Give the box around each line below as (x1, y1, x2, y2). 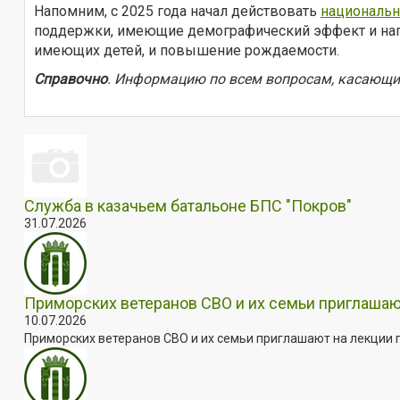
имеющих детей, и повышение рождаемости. (34, 41, 339, 59)
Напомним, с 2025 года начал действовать (34, 2, 321, 20)
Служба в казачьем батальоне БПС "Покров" (24, 196, 352, 215)
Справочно (34, 70, 107, 87)
